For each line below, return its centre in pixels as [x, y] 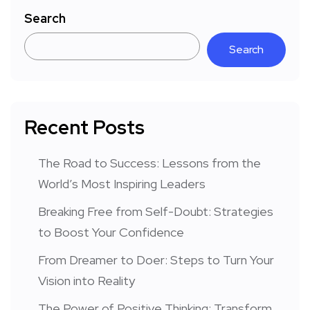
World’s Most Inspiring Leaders [122, 184]
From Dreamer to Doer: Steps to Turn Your [156, 260]
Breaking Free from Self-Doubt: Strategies [156, 212]
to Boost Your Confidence [111, 232]
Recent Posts [84, 128]
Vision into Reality [86, 281]
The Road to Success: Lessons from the [149, 163]
